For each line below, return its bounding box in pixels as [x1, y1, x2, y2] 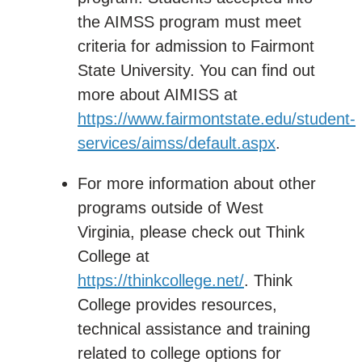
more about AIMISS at [78, 85, 238, 103]
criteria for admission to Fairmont [78, 36, 314, 55]
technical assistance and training [78, 319, 310, 338]
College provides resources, [78, 295, 277, 314]
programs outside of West [78, 198, 263, 217]
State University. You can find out [78, 61, 315, 79]
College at [78, 246, 149, 265]
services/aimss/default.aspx [78, 133, 276, 152]
